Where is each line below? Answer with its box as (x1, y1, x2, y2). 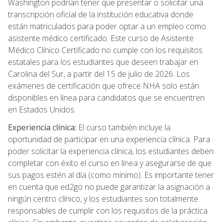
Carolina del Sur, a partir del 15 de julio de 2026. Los (8, 68, 190, 80)
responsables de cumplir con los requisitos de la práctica (8, 205, 208, 217)
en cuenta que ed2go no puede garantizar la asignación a (8, 181, 210, 193)
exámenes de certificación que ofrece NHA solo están (8, 80, 199, 92)
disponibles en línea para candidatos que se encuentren (8, 92, 205, 104)
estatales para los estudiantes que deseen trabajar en (8, 56, 198, 68)
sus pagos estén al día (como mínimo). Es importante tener (8, 169, 214, 181)
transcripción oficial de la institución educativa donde (8, 9, 193, 20)
